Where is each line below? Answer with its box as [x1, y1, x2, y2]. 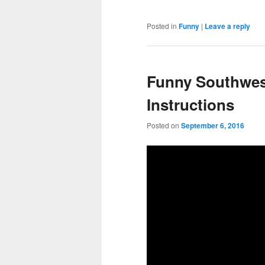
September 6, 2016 [181, 120, 244, 131]
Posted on [147, 120, 181, 131]
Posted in [147, 20, 177, 31]
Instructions [147, 93, 234, 115]
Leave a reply [205, 20, 250, 31]
